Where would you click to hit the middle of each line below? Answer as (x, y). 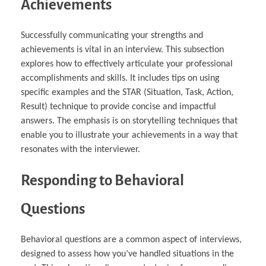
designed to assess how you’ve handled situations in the (127, 254)
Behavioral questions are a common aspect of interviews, (131, 240)
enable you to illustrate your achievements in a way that (129, 135)
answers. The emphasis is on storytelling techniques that (129, 121)
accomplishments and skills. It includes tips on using (120, 78)
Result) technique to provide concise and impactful (118, 107)
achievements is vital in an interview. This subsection (122, 50)
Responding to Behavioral (102, 180)
